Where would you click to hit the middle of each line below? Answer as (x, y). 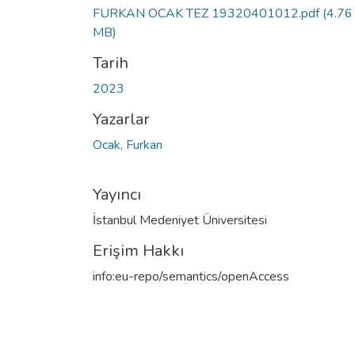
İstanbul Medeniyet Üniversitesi (180, 220)
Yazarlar (121, 119)
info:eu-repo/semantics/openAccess (191, 276)
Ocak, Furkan (128, 145)
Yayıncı (117, 194)
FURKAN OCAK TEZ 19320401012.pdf (208, 13)
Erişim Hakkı (138, 250)
